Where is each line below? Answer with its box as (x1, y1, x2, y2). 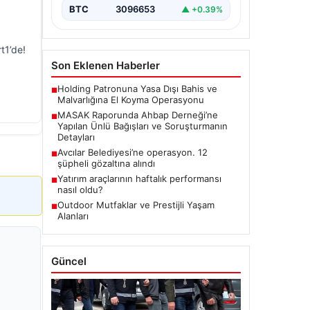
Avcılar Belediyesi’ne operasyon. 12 (57, 147, 208, 158)
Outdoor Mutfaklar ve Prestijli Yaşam (57, 199, 215, 210)
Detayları (57, 131, 95, 143)
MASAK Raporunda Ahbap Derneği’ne (57, 109, 218, 120)
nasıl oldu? (57, 184, 103, 195)
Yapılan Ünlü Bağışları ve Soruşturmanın (57, 120, 228, 131)
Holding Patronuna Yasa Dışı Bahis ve (57, 83, 217, 94)
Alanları (57, 210, 89, 221)
